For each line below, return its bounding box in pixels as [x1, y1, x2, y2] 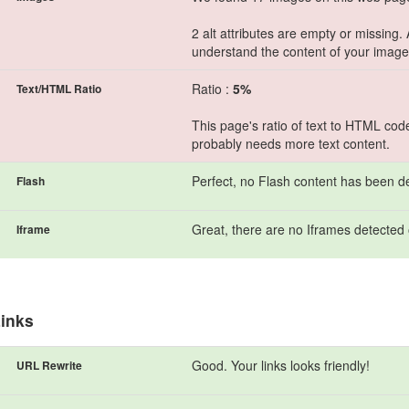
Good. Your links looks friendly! [192, 356, 370, 374]
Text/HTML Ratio [16, 80, 101, 97]
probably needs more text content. [192, 134, 390, 152]
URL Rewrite [16, 357, 82, 373]
